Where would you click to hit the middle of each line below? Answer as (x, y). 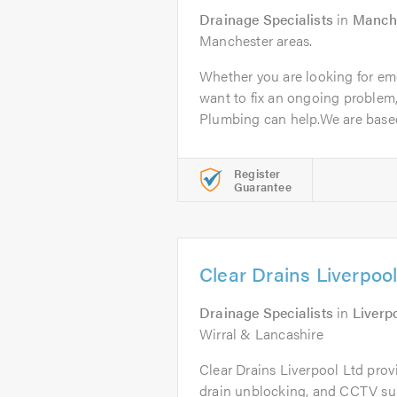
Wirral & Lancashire (261, 334)
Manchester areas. (256, 40)
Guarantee (263, 187)
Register (257, 173)
